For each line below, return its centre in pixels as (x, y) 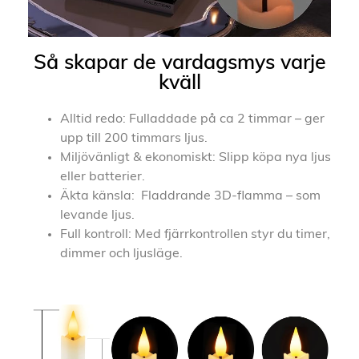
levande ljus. (97, 215)
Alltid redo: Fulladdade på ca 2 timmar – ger (192, 119)
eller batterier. (103, 177)
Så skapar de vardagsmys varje (179, 63)
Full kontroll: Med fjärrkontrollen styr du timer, (195, 234)
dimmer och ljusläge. (121, 254)
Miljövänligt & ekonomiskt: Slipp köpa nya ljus (196, 157)
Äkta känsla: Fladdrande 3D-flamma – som (190, 196)
